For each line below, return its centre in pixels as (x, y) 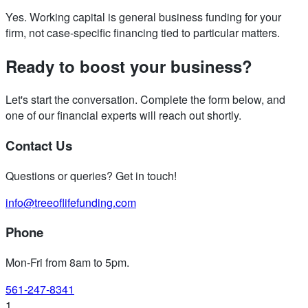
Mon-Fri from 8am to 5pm (66, 263)
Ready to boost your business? (129, 66)
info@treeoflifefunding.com (71, 202)
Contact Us (39, 145)
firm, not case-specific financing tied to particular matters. (143, 33)
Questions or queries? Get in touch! (91, 175)
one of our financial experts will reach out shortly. (123, 115)
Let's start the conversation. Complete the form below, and (145, 100)
